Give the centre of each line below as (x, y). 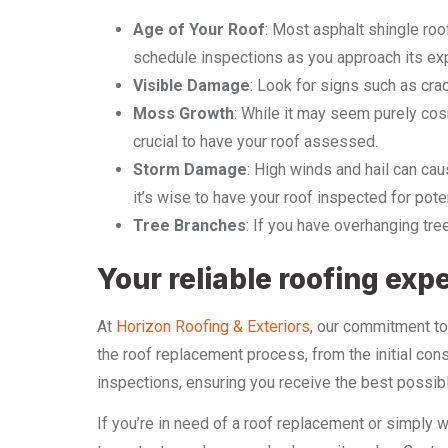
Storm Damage (190, 169)
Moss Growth (183, 113)
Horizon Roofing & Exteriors (213, 326)
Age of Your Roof (199, 29)
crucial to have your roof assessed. (255, 141)
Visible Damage (191, 85)
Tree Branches (189, 225)
